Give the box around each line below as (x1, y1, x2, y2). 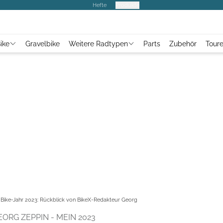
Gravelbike (25, 39, 60, 48)
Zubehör (169, 39, 197, 48)
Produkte (115, 1, 139, 8)
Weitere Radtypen (68, 39, 128, 48)
